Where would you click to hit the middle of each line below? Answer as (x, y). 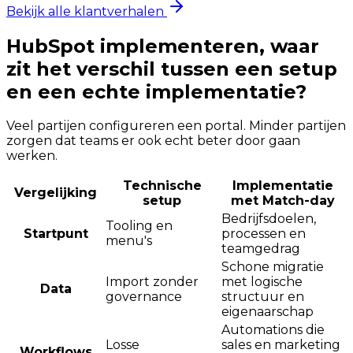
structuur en (263, 297)
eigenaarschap (268, 312)
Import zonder (152, 282)
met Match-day (283, 201)
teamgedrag (261, 249)
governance (144, 297)
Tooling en (139, 226)
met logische (262, 282)
